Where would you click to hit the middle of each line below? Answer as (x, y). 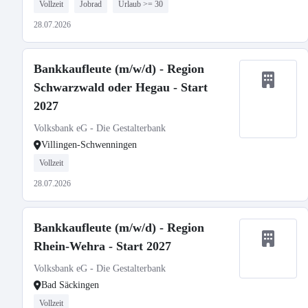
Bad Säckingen (70, 285)
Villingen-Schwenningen (89, 145)
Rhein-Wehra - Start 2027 (102, 246)
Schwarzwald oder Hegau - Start (121, 87)
